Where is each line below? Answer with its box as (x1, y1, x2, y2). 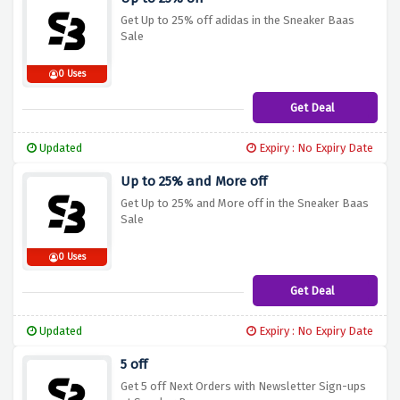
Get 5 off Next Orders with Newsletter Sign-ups (121, 379, 366, 394)
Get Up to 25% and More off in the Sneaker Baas (121, 196, 369, 211)
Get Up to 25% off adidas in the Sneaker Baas (121, 13, 354, 28)
